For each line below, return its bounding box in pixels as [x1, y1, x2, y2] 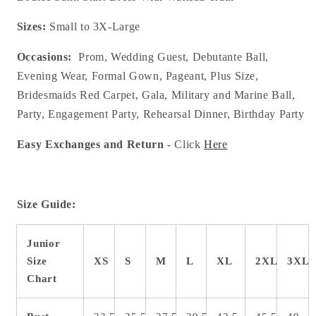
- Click [164, 138, 201, 150]
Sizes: [16, 20, 47, 33]
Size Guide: [16, 198, 76, 211]
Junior [27, 238, 61, 250]
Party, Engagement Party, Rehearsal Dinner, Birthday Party [16, 108, 305, 121]
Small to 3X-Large [46, 20, 140, 33]
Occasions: [16, 51, 73, 63]
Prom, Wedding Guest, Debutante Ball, [75, 51, 269, 63]
